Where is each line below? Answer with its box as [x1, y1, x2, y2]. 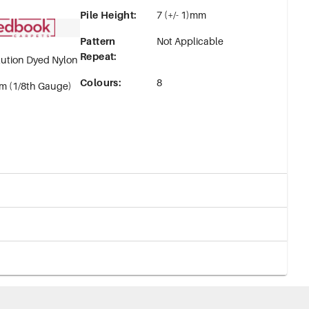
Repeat [80, 50, 114, 62]
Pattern [80, 34, 116, 47]
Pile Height [80, 8, 134, 21]
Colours [80, 76, 119, 88]
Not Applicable [156, 34, 223, 47]
